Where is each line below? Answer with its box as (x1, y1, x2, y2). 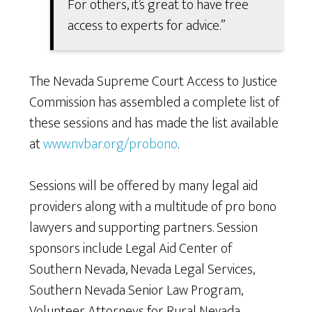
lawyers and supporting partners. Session (29, 216, 258, 240)
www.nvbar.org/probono (43, 132, 178, 157)
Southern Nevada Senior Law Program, (29, 279, 244, 303)
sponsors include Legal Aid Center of (29, 237, 233, 261)
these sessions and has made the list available (29, 111, 279, 136)
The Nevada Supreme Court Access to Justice (29, 70, 278, 94)
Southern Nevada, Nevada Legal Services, (29, 258, 256, 282)
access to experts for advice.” (68, 14, 226, 38)
